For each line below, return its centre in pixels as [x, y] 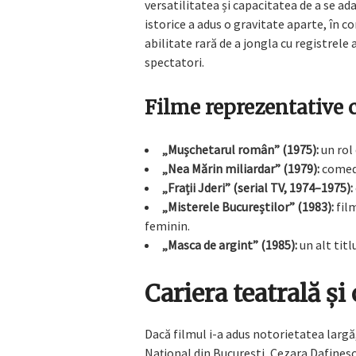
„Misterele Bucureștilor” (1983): [248, 207]
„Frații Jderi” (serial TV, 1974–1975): [257, 188]
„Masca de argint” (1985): [230, 245]
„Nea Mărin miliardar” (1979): [241, 169]
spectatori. [174, 62]
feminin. [167, 226]
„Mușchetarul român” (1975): [240, 150]
